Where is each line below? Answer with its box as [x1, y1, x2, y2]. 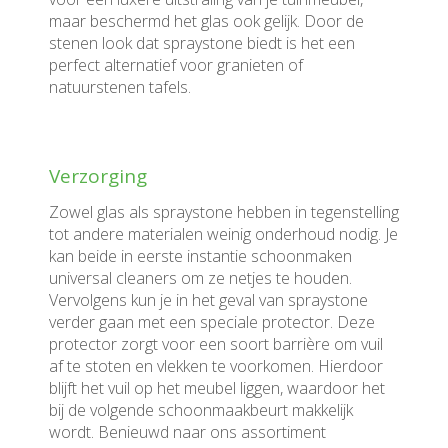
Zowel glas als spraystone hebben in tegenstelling [49, 201, 399, 223]
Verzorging [49, 163, 147, 189]
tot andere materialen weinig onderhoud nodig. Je [49, 223, 398, 245]
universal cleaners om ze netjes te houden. [49, 267, 352, 289]
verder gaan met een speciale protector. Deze [49, 311, 375, 333]
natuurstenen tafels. [49, 76, 195, 98]
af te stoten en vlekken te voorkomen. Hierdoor [49, 355, 383, 377]
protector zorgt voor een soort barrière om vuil [49, 333, 383, 355]
